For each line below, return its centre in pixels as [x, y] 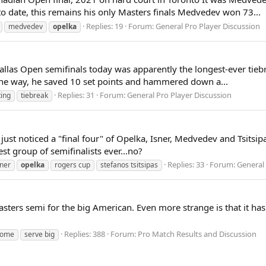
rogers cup [72, 165]
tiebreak [34, 96]
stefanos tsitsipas [129, 165]
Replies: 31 [76, 95]
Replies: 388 [85, 234]
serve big [39, 235]
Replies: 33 [186, 165]
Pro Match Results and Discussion [197, 234]
